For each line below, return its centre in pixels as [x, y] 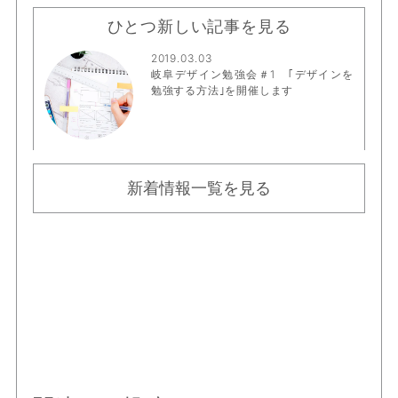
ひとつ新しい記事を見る [199, 26]
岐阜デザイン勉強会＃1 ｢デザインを [252, 74]
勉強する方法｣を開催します [222, 90]
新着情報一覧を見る [199, 188]
